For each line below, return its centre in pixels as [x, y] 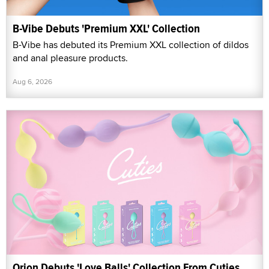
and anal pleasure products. [70, 58]
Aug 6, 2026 [32, 81]
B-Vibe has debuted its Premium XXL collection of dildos [131, 44]
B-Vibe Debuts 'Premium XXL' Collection [106, 28]
